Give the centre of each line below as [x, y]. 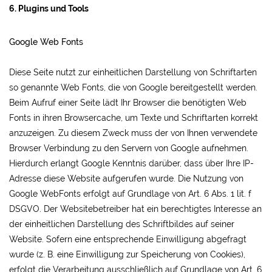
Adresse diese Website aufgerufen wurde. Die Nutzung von [126, 178]
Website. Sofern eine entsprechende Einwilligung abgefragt [128, 239]
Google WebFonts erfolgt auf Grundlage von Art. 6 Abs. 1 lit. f [130, 194]
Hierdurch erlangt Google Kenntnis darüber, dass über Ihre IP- [131, 163]
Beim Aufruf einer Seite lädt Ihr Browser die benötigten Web [128, 103]
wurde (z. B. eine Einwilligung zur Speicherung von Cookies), [127, 254]
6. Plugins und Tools [49, 8]
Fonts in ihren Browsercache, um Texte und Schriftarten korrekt [134, 118]
